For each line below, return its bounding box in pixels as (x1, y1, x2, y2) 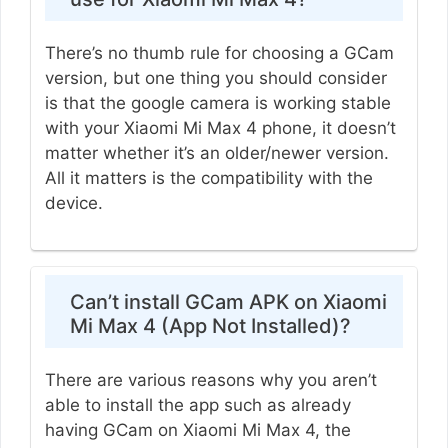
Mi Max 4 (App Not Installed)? (69, 314, 351, 339)
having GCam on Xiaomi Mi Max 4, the (44, 420, 351, 441)
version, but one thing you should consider (44, 67, 387, 88)
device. (44, 192, 108, 213)
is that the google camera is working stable (44, 92, 391, 113)
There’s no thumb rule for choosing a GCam (44, 42, 394, 63)
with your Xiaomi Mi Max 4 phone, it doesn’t (44, 117, 396, 138)
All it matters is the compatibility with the (44, 167, 373, 188)
